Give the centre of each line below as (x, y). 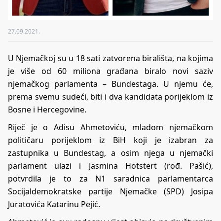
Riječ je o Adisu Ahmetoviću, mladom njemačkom (110, 127)
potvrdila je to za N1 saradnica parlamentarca (110, 178)
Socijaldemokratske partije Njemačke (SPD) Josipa (110, 191)
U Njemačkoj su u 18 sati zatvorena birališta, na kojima (110, 58)
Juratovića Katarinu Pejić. (54, 204)
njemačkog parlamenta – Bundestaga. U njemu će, (110, 84)
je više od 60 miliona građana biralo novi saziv (110, 71)
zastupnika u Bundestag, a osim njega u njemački (110, 153)
